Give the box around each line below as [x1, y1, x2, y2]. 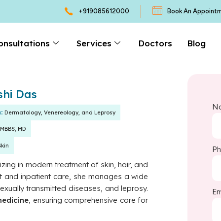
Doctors [138, 38, 172, 48]
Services [76, 38, 111, 48]
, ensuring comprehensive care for [29, 195, 148, 205]
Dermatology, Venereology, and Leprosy [4, 109, 115, 116]
